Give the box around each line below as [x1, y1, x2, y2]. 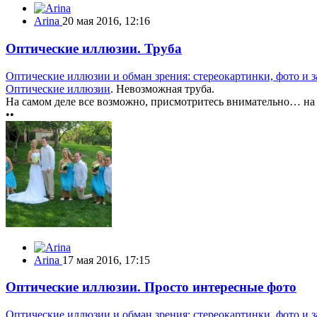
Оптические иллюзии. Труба [6, 40, 182, 56]
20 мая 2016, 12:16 [62, 15, 150, 28]
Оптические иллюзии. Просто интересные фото [6, 279, 296, 295]
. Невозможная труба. [110, 82, 214, 95]
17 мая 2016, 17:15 [62, 253, 150, 266]
